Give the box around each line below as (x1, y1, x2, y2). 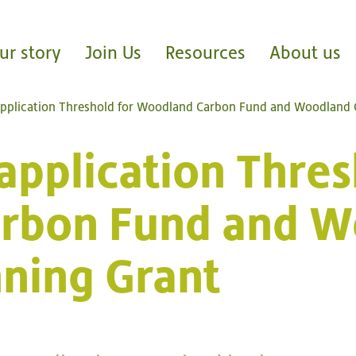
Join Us (85, 42, 141, 63)
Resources (165, 42, 246, 63)
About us (269, 42, 341, 63)
